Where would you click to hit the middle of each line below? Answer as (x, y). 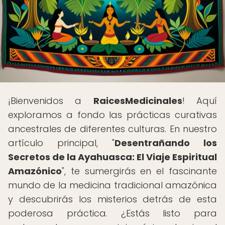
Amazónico (35, 171)
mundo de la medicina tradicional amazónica (113, 185)
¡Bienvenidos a (51, 101)
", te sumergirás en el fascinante (139, 171)
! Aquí (200, 101)
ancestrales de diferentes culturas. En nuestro (113, 129)
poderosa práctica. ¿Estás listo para (113, 213)
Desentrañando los (166, 143)
